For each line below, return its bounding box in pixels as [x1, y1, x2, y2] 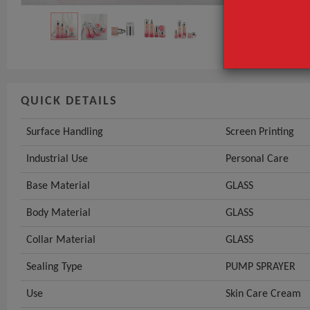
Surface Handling [26, 126, 103, 138]
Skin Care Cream [226, 288, 301, 300]
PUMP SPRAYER [226, 261, 295, 273]
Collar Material [26, 234, 95, 246]
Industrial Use [26, 153, 88, 165]
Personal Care [226, 153, 289, 165]
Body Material [26, 207, 91, 219]
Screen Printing [226, 126, 294, 138]
